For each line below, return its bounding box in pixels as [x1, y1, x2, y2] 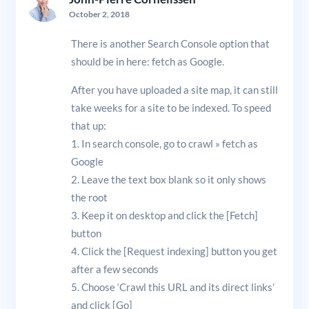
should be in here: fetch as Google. [70, 54, 224, 68]
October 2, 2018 [68, 8, 130, 19]
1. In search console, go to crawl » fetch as [70, 137, 258, 150]
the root [70, 190, 108, 203]
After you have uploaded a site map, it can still [70, 83, 278, 96]
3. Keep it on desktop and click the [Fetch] [70, 208, 258, 221]
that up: [70, 119, 106, 132]
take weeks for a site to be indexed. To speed [70, 101, 271, 114]
